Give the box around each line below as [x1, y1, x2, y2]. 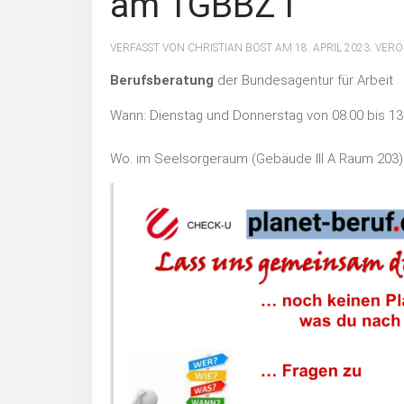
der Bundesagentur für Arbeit [214, 71, 393, 88]
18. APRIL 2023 [295, 41, 370, 54]
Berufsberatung [110, 71, 214, 88]
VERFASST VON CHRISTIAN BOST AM [110, 41, 295, 54]
